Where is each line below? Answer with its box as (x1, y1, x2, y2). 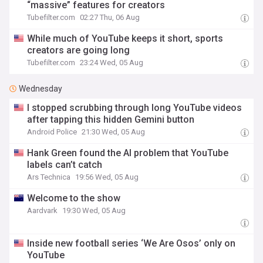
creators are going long (27, 45, 130, 56)
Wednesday (19, 84, 62, 93)
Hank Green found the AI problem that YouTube (27, 147, 229, 159)
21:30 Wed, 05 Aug (82, 127, 146, 136)
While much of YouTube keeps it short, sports (27, 33, 224, 44)
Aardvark (27, 206, 58, 215)
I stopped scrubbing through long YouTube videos (27, 102, 242, 113)
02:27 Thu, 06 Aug (80, 13, 140, 22)
